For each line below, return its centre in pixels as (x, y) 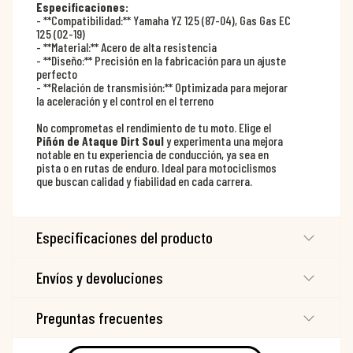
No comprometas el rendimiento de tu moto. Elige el (154, 127)
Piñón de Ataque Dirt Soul (100, 140)
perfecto (57, 73)
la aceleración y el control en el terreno (125, 100)
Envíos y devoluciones (100, 277)
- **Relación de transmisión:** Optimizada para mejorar (162, 87)
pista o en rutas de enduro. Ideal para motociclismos (156, 167)
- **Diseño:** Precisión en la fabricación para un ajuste (161, 60)
